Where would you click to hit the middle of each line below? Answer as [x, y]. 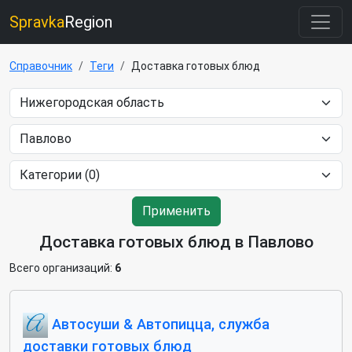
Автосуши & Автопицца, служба [159, 324]
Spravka [37, 22]
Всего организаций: [62, 268]
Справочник [41, 66]
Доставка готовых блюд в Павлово [176, 242]
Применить [176, 211]
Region [88, 22]
